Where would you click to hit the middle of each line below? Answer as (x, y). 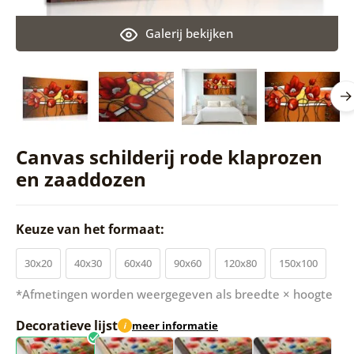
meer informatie (175, 326)
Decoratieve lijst (66, 325)
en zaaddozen (81, 179)
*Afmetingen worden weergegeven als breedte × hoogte (174, 294)
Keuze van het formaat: (91, 229)
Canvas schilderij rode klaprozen (169, 156)
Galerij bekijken (190, 33)
